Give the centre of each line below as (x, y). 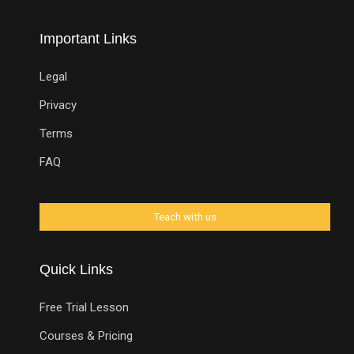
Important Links (88, 38)
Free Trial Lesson (84, 307)
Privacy (58, 105)
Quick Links (76, 269)
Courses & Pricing (86, 335)
